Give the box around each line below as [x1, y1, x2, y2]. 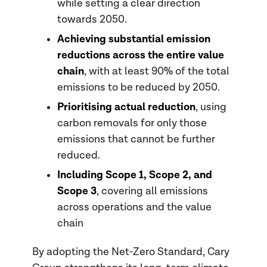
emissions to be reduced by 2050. [57, 80, 221, 94]
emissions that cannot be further [57, 132, 216, 145]
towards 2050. [57, 13, 128, 26]
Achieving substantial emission [57, 32, 211, 46]
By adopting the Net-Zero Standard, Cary [32, 246, 229, 259]
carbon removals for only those [57, 116, 207, 129]
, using [195, 100, 227, 113]
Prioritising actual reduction [57, 100, 196, 114]
